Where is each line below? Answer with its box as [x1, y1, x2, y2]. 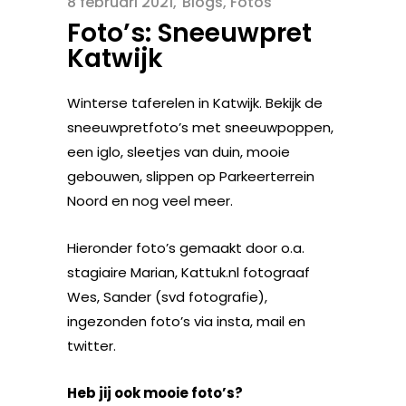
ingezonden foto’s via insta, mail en [67, 312, 305, 331]
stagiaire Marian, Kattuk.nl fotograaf [67, 263, 310, 282]
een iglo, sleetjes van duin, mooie [67, 142, 290, 161]
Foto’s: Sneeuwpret [67, 15, 312, 51]
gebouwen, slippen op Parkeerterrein [67, 167, 314, 186]
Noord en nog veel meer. [67, 191, 233, 210]
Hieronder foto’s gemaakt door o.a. [67, 238, 304, 257]
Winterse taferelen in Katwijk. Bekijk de [67, 93, 323, 112]
